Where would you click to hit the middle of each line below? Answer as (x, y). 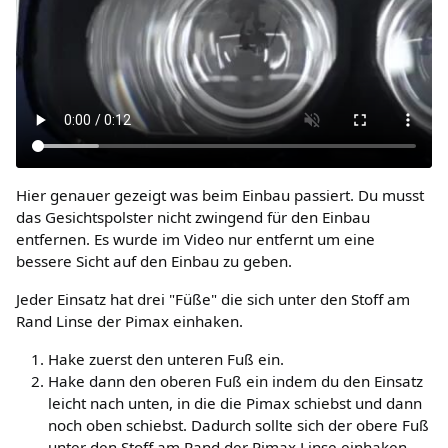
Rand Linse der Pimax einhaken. (129, 320)
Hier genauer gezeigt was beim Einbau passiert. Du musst (220, 194)
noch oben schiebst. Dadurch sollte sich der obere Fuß (238, 424)
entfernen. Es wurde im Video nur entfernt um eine (195, 238)
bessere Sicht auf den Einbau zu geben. (154, 260)
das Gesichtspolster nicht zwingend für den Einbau (193, 216)
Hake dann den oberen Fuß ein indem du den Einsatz (235, 380)
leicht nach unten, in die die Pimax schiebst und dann (235, 402)
